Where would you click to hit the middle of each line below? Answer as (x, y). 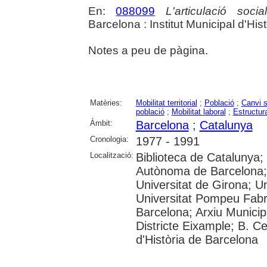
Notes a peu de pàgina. (148, 50)
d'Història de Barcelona (197, 239)
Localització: (111, 155)
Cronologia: (109, 139)
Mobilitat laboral (198, 111)
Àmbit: (101, 123)
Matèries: (106, 103)
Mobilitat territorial (166, 103)
